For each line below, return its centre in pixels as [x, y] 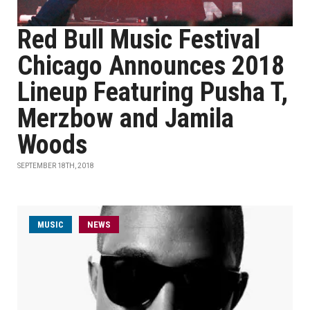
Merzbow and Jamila [126, 118]
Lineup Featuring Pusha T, [153, 92]
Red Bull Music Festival [139, 39]
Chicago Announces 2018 [151, 66]
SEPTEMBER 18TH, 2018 [56, 166]
